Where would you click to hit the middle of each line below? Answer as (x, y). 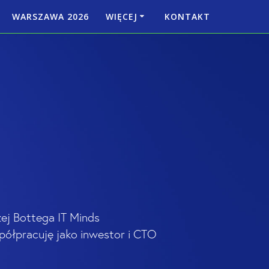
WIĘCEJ (121, 16)
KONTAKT (187, 16)
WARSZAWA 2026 (51, 16)
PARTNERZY (57, 47)
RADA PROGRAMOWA (143, 47)
